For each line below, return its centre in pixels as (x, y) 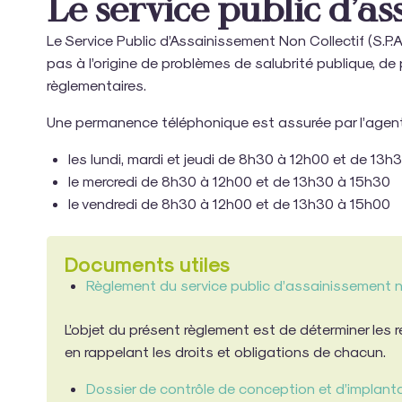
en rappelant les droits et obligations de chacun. (225, 351)
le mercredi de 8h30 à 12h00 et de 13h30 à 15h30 (229, 180)
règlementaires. (96, 84)
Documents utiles (149, 263)
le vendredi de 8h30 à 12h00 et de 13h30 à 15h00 (229, 203)
